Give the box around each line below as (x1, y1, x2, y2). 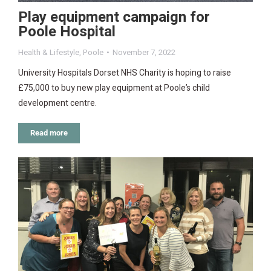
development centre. (18, 97, 97, 110)
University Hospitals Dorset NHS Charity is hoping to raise (18, 67, 231, 80)
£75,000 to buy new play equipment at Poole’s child (18, 82, 210, 95)
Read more (30, 128, 68, 138)
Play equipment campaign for (18, 7, 210, 28)
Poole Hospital (18, 21, 116, 43)
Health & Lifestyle (18, 47, 79, 59)
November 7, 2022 (113, 47, 175, 59)
